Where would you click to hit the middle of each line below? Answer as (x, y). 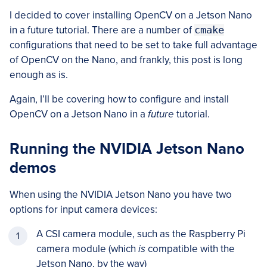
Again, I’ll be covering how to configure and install (119, 99)
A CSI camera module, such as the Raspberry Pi (141, 234)
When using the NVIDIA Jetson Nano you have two (121, 194)
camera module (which (87, 249)
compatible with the (190, 249)
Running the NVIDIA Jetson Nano (127, 148)
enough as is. (39, 74)
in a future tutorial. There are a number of (102, 30)
